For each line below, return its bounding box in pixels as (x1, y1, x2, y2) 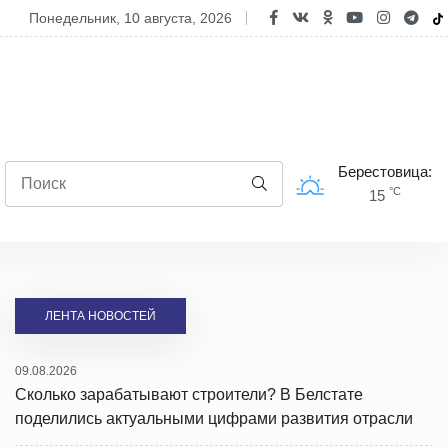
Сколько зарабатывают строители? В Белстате (15, 386, 363, 403)
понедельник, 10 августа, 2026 (39, 10, 232, 26)
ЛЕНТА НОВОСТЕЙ (45, 309, 156, 323)
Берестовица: (337, 163, 432, 180)
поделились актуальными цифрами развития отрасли (15, 410, 413, 427)
